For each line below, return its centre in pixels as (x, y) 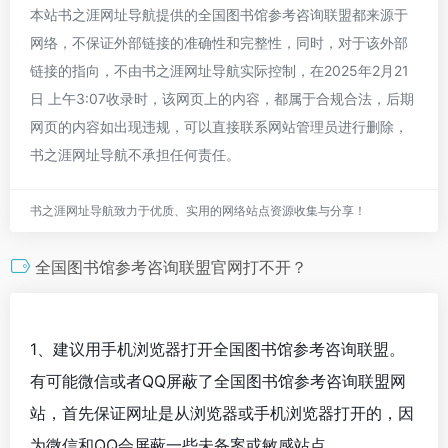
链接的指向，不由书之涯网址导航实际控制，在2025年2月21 (219, 70)
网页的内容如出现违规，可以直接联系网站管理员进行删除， (219, 126)
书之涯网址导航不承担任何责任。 (135, 154)
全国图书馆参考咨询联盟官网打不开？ (171, 266)
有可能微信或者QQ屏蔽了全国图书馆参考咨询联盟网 (218, 380)
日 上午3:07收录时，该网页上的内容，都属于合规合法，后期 (222, 98)
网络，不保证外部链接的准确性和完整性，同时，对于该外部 (219, 42)
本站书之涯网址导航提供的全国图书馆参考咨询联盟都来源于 (219, 14)
